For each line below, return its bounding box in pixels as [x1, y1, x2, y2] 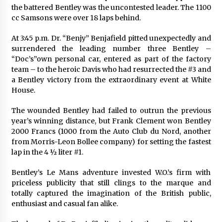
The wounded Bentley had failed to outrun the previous [11, 106, 211, 115]
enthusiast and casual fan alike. [11, 199, 118, 208]
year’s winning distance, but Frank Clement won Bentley [11, 116, 211, 125]
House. [11, 85, 35, 95]
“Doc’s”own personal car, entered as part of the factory [11, 54, 211, 63]
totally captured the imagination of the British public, [11, 188, 211, 198]
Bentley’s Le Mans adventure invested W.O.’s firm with [11, 167, 211, 177]
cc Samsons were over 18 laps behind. [11, 13, 141, 22]
